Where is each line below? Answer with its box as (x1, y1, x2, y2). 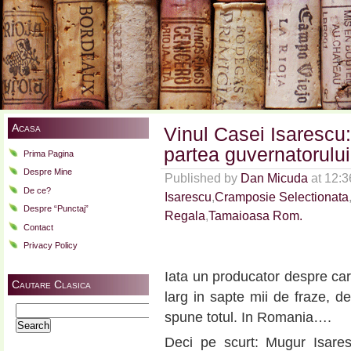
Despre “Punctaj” (24, 204, 89, 214)
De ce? (24, 185, 51, 195)
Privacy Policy (24, 241, 78, 251)
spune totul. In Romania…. (165, 309, 331, 326)
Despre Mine (24, 167, 72, 177)
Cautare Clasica (12, 277, 91, 291)
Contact (24, 222, 53, 232)
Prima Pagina (24, 149, 74, 158)
